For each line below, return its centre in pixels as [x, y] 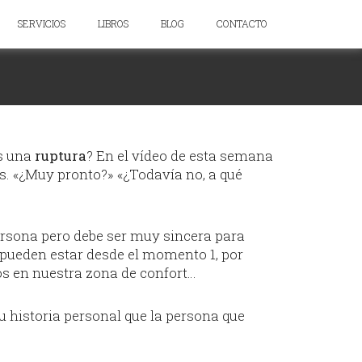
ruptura [61, 156]
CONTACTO [242, 23]
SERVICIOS [42, 23]
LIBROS [113, 23]
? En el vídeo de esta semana [180, 156]
